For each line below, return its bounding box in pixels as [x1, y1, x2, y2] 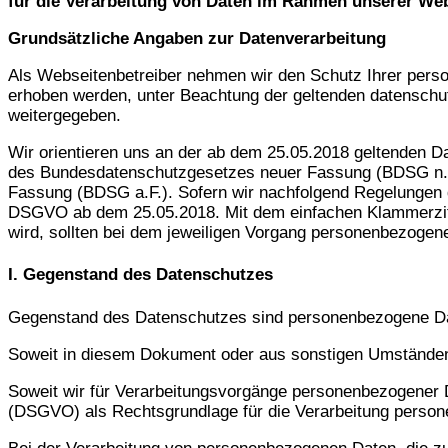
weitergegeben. [8, 105, 121, 125]
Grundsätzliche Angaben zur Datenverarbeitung [8, 28, 386, 48]
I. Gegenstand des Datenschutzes [8, 265, 273, 285]
